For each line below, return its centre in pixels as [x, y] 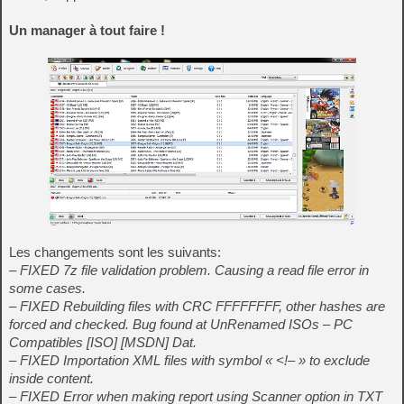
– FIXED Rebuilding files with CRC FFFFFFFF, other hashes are [197, 307]
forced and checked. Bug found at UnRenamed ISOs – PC [181, 325]
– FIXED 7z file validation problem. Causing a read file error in [189, 271]
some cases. [47, 289]
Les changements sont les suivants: [115, 252]
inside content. [51, 379]
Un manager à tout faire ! [87, 30]
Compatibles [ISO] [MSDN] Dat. [103, 343]
